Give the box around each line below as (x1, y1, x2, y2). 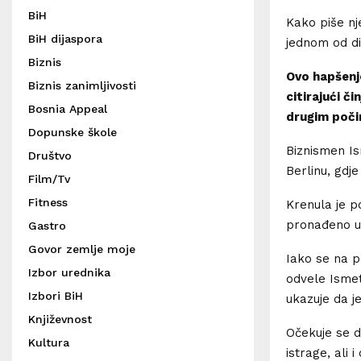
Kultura (28, 336, 69, 349)
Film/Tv (28, 172, 70, 185)
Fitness (28, 196, 68, 209)
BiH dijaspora (28, 32, 102, 45)
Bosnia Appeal (28, 102, 107, 115)
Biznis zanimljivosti (28, 79, 136, 92)
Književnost (28, 313, 92, 326)
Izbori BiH (28, 289, 83, 302)
